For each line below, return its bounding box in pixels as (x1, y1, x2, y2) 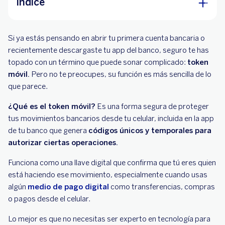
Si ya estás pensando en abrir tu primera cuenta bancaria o (8, 34, 205, 43)
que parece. (8, 82, 48, 91)
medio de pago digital (28, 182, 109, 191)
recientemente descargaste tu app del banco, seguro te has (8, 46, 209, 55)
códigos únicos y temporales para (88, 126, 211, 135)
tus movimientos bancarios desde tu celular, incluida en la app (8, 114, 214, 123)
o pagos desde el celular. (8, 194, 90, 203)
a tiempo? (40, 70, 77, 79)
